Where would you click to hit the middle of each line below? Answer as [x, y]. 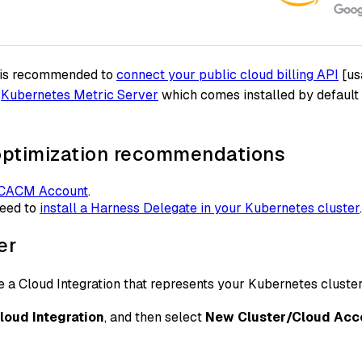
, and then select [155, 317]
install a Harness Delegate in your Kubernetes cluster [200, 208]
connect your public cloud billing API [227, 75]
